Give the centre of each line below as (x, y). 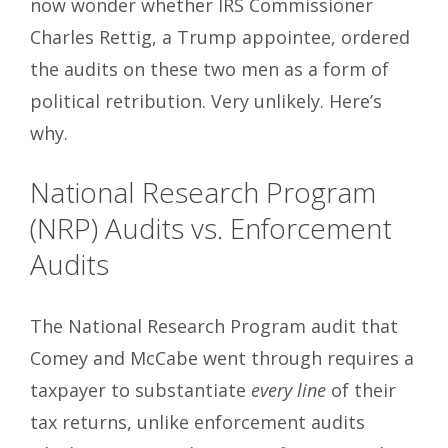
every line (288, 390)
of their (361, 390)
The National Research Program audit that (214, 326)
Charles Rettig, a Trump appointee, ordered (220, 37)
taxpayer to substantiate (140, 390)
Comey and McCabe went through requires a (222, 358)
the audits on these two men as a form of (209, 69)
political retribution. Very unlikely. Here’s (206, 101)
